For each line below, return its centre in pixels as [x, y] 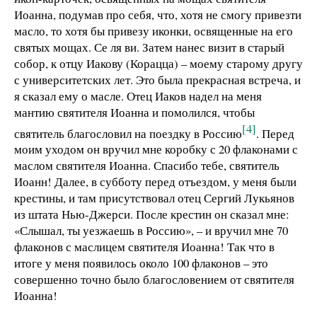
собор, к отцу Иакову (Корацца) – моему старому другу [158, 63]
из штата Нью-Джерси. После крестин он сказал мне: [152, 214]
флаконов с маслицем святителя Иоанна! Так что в [144, 247]
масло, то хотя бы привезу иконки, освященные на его [154, 30]
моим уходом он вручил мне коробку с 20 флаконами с [156, 149]
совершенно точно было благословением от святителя [154, 279]
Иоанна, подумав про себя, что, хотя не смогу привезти [158, 14]
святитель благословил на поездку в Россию [128, 133]
